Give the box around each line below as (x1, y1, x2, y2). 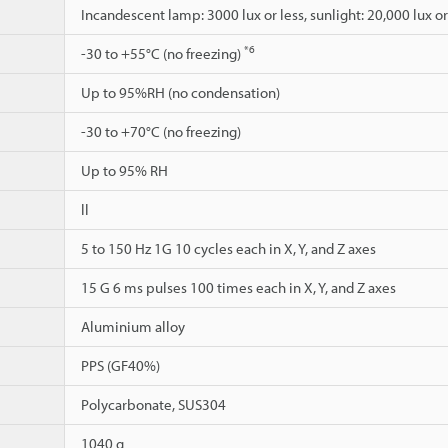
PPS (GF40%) (81, 355, 160, 375)
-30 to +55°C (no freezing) (81, 43, 244, 63)
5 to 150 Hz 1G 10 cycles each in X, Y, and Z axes (81, 238, 376, 258)
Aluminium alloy (81, 316, 185, 336)
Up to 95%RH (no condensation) (81, 82, 280, 102)
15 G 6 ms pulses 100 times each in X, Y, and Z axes (81, 277, 396, 297)
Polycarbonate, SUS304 (81, 394, 226, 414)
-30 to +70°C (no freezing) (81, 121, 241, 141)
